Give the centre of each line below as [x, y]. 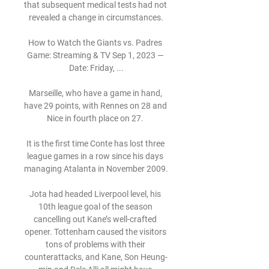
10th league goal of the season [95, 207]
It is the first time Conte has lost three [95, 144]
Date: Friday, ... [96, 68]
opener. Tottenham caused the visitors [95, 232]
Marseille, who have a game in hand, [95, 93]
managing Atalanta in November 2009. [96, 169]
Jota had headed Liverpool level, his [95, 194]
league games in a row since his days [95, 156]
